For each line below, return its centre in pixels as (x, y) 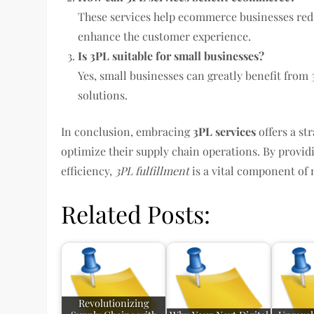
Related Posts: (136, 214)
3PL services (225, 131)
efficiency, (88, 171)
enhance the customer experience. (165, 36)
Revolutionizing (114, 303)
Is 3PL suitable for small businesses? (171, 56)
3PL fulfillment (152, 171)
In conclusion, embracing (127, 131)
